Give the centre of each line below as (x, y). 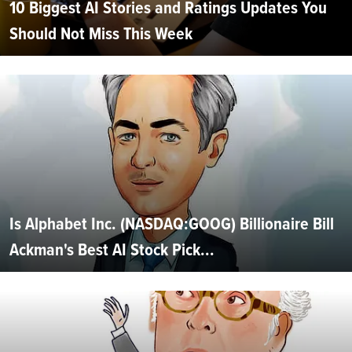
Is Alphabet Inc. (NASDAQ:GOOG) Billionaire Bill (172, 224)
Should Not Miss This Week (101, 34)
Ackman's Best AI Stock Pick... (112, 250)
